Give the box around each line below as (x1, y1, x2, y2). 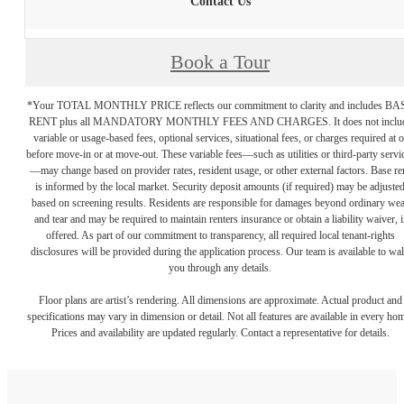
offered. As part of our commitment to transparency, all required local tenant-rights (45, 229, 395, 243)
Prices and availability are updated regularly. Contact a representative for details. (50, 326, 390, 340)
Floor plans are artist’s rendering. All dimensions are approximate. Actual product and (38, 294, 402, 308)
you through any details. (169, 262, 271, 275)
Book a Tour (170, 51, 270, 74)
